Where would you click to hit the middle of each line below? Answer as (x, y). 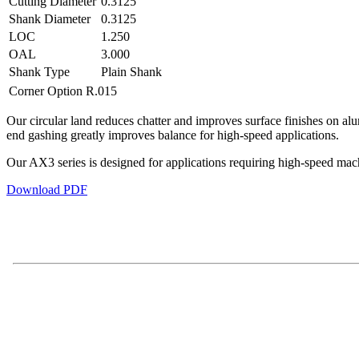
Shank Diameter (50, 18)
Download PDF (47, 189)
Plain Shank (131, 71)
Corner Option (46, 91)
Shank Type (39, 71)
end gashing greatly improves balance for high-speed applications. (173, 135)
